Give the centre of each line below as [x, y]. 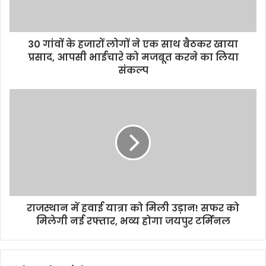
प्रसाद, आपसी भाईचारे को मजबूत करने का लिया [133, 57]
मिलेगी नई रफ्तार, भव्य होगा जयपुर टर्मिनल [133, 221]
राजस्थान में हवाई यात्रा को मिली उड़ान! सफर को [133, 208]
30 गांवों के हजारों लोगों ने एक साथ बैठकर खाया [133, 44]
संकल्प [133, 70]
